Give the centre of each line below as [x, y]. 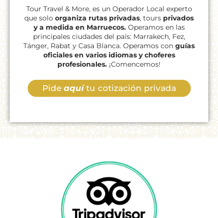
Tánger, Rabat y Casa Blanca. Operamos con [99, 46]
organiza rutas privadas [97, 18]
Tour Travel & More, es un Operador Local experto [109, 9]
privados [178, 18]
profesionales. [83, 64]
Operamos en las [156, 27]
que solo [40, 18]
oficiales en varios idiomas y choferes [109, 55]
